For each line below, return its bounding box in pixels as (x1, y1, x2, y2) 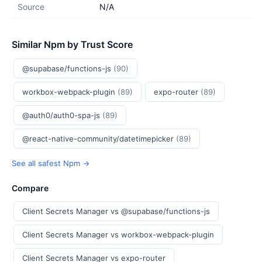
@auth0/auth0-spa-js (22, 111, 102, 120)
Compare (12, 183, 49, 193)
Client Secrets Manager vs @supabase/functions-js (22, 206, 210, 216)
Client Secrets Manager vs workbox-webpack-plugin (22, 230, 214, 239)
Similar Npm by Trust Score (12, 39, 133, 50)
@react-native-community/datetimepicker (22, 134, 176, 143)
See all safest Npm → (12, 158, 89, 168)
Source (18, 2, 44, 12)
